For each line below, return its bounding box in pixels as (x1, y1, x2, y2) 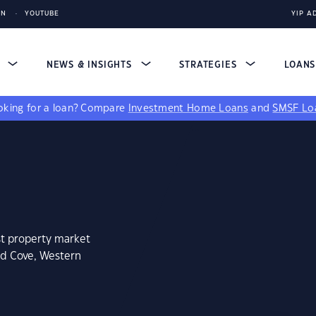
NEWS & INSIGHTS (46, 61, 135, 69)
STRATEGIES (179, 61, 241, 69)
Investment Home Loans (128, 104, 248, 114)
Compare (80, 104, 128, 114)
